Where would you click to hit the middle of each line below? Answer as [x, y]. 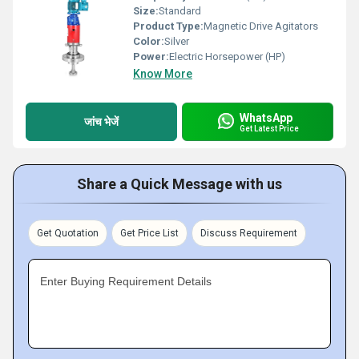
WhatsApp [266, 117]
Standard [180, 11]
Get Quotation [68, 233]
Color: [149, 41]
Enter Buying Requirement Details [126, 281]
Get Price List [149, 233]
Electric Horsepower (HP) [227, 56]
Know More [163, 74]
